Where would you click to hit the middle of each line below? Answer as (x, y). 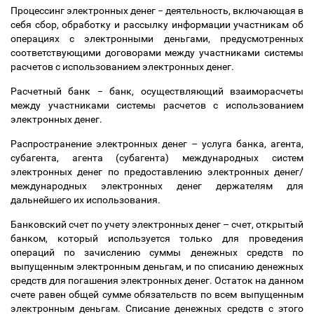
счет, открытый (266, 224)
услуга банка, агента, (251, 144)
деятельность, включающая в (233, 11)
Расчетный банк (54, 91)
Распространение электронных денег (101, 144)
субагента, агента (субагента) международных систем (157, 158)
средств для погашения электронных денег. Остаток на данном (157, 280)
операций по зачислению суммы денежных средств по (157, 252)
